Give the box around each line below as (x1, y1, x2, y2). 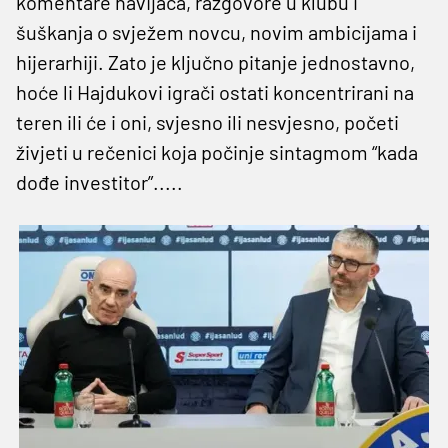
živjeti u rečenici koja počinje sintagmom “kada (16, 139, 418, 164)
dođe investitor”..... (16, 169, 183, 194)
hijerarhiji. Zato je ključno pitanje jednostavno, (16, 49, 415, 74)
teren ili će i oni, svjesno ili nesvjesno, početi (16, 109, 399, 134)
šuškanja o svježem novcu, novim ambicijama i (16, 19, 417, 44)
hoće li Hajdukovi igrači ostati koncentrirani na (16, 79, 414, 104)
